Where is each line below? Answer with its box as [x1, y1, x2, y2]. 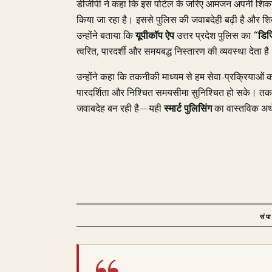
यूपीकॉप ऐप [135, 29, 174, 43]
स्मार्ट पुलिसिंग [164, 101, 212, 116]
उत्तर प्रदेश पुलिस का [174, 29, 253, 43]
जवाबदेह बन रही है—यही [76, 101, 164, 116]
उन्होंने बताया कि [76, 29, 135, 43]
